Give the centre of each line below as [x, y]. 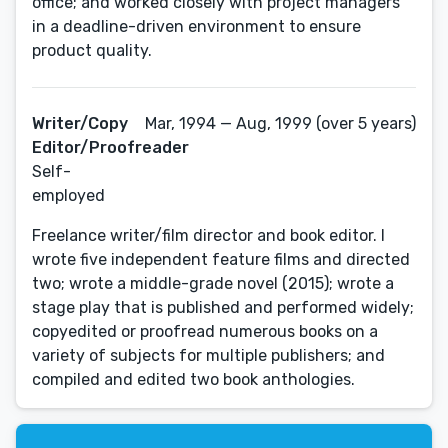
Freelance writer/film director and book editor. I [208, 235]
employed [68, 195]
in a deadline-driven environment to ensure [196, 26]
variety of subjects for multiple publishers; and [208, 355]
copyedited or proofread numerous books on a [205, 331]
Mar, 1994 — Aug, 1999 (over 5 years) [280, 123]
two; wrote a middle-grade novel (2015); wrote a [213, 283]
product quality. [92, 50]
